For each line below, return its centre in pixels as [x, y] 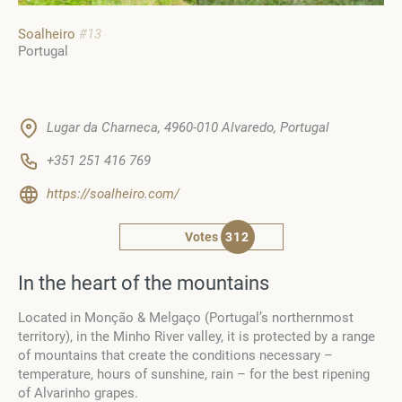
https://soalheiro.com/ [113, 194]
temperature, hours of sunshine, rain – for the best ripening [194, 375]
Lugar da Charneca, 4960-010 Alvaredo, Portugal [188, 128]
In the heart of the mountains [144, 284]
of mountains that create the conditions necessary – [175, 356]
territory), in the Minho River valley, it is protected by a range [197, 337]
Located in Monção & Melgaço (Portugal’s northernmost [186, 318]
